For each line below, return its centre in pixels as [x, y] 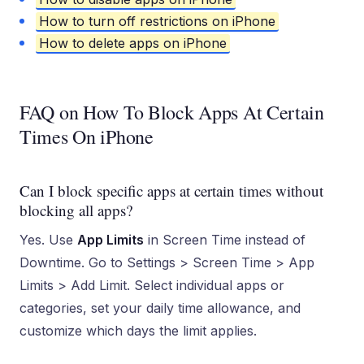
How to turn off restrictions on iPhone [157, 21]
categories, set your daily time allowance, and [160, 308]
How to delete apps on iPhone [133, 43]
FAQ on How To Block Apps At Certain [172, 112]
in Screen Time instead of [225, 240]
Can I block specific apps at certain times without [171, 191]
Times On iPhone [87, 136]
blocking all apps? [76, 210]
